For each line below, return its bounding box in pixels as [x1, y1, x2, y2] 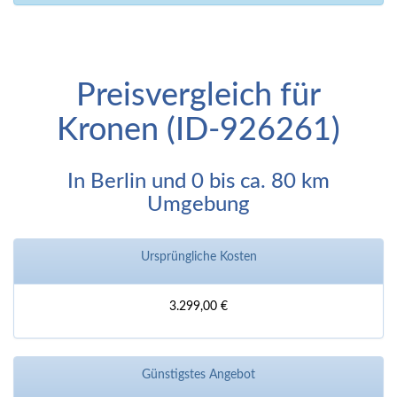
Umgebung [147, 194, 250, 216]
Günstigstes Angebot [142, 369, 255, 382]
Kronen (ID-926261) [57, 114, 340, 147]
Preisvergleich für [76, 80, 321, 113]
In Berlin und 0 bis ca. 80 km [67, 171, 330, 193]
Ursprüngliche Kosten [140, 251, 257, 264]
